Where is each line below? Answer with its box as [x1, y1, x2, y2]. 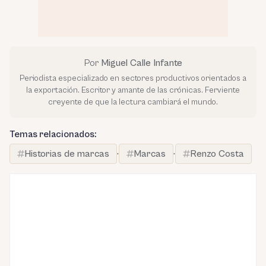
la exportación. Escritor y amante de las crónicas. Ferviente [26, 85, 240, 96]
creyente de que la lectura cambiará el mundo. [48, 97, 218, 107]
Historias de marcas [24, 148, 109, 160]
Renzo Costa [190, 148, 244, 160]
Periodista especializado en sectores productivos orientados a [20, 74, 246, 84]
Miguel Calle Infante [100, 58, 182, 69]
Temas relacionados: [9, 129, 96, 140]
